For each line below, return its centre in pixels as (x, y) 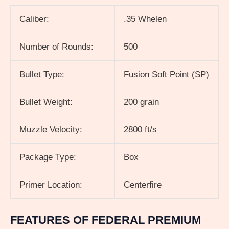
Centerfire (143, 185)
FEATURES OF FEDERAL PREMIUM (106, 220)
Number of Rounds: (56, 47)
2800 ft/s (140, 129)
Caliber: (34, 19)
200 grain (141, 102)
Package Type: (48, 157)
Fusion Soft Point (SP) (166, 74)
